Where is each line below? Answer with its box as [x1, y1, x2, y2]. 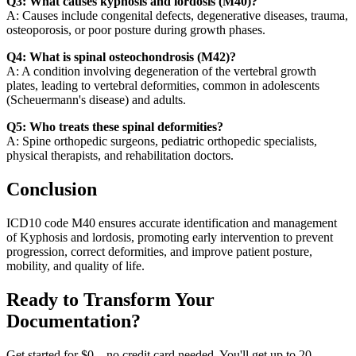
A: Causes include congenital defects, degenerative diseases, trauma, [6, 8, 348, 22]
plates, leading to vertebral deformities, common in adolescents [6, 78, 319, 92]
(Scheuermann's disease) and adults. [6, 92, 186, 106]
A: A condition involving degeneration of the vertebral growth [6, 64, 316, 78]
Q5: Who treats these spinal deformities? [6, 119, 223, 133]
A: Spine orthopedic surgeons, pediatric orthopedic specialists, [6, 133, 317, 148]
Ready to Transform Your [6, 288, 215, 310]
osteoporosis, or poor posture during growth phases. [6, 22, 265, 37]
